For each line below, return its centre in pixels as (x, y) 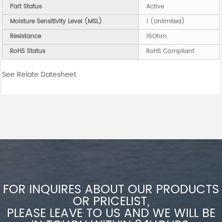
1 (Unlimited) (166, 22)
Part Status (26, 7)
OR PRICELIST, (111, 202)
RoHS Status (28, 51)
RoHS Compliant (170, 51)
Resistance (26, 36)
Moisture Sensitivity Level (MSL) (56, 22)
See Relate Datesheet (39, 75)
